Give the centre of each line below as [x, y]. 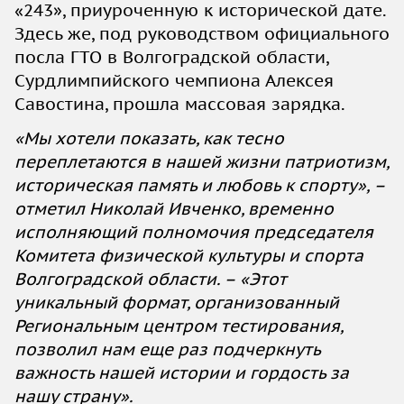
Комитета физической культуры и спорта [189, 255]
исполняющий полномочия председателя [194, 231]
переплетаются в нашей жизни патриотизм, [202, 161]
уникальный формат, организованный [177, 302]
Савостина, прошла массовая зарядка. [180, 103]
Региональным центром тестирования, [179, 325]
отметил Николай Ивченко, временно [174, 208]
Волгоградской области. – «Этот [150, 278]
